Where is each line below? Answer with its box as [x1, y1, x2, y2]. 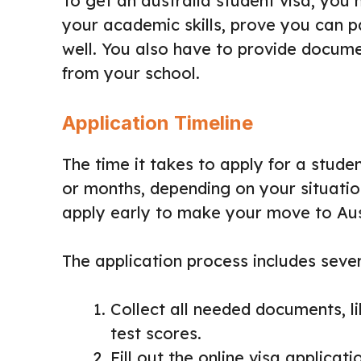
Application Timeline [62, 111, 253, 135]
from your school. [62, 63, 200, 84]
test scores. [110, 323, 201, 344]
